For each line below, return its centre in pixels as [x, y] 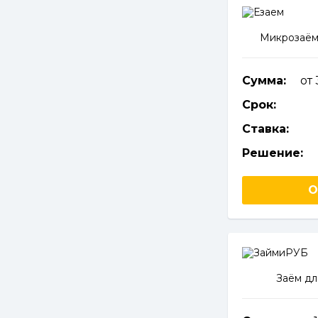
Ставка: [265, 129]
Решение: [272, 153]
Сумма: [264, 81]
